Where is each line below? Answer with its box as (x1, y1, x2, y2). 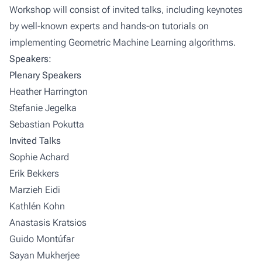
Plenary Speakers (9, 69, 81, 81)
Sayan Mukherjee (9, 249, 80, 261)
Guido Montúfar (9, 233, 74, 244)
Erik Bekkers (9, 167, 59, 179)
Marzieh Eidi (9, 184, 60, 195)
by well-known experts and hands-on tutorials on (9, 20, 209, 32)
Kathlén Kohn (9, 200, 65, 212)
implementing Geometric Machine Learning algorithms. (9, 36, 236, 48)
